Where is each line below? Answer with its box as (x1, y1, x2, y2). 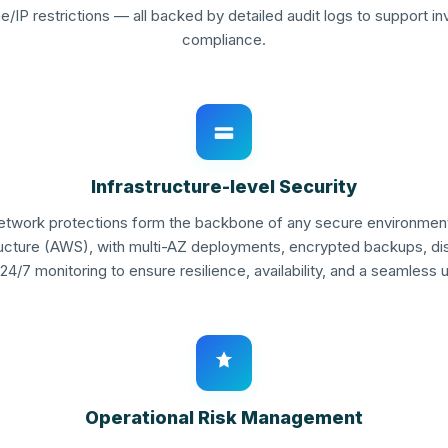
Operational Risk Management (85, 406, 363, 428)
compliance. (182, 29, 266, 49)
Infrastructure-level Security (91, 175, 357, 197)
